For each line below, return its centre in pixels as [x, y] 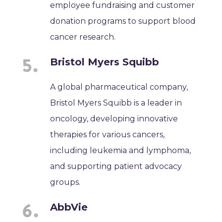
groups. [65, 182]
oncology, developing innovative [114, 118]
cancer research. [83, 37]
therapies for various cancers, [108, 134]
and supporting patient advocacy [116, 166]
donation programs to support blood [123, 21]
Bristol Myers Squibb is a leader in [116, 103]
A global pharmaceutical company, [119, 87]
